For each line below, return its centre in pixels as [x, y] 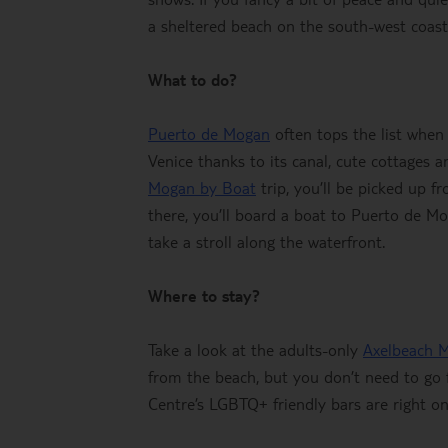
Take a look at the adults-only [255, 349]
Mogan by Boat [202, 187]
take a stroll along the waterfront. [266, 241]
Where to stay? [204, 295]
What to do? [192, 79]
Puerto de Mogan [209, 133]
